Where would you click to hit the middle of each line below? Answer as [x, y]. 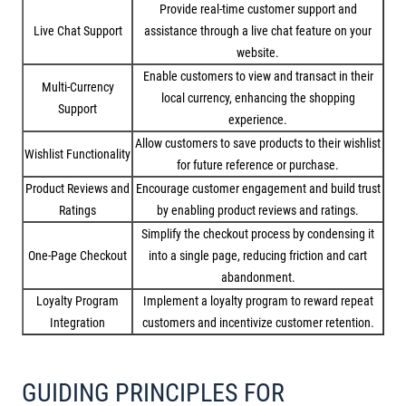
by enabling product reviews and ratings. [258, 210]
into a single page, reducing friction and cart [258, 256]
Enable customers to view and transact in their [258, 76]
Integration [77, 323]
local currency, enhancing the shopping [258, 98]
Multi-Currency [77, 87]
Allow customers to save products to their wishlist [258, 143]
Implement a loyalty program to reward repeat [258, 301]
